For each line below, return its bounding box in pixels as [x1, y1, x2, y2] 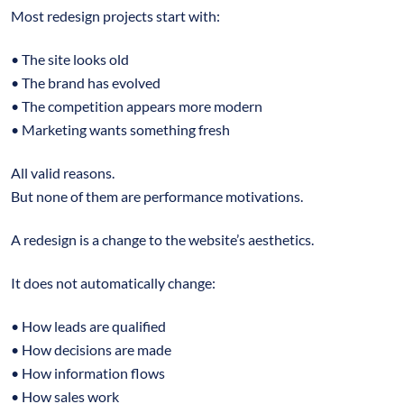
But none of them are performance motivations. [11, 187, 306, 205]
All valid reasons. [11, 163, 117, 181]
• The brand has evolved [11, 73, 163, 91]
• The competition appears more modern [11, 96, 265, 115]
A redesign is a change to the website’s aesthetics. [11, 230, 317, 248]
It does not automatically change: [11, 273, 218, 291]
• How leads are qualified [11, 317, 169, 335]
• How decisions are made [11, 340, 174, 358]
